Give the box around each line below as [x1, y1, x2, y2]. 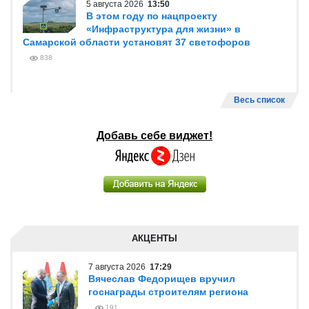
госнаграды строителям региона [88, 286, 248, 297]
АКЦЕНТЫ [132, 233, 177, 243]
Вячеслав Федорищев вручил [88, 273, 235, 284]
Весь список [234, 95, 285, 105]
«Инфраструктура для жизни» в [86, 23, 241, 34]
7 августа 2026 [88, 262, 150, 272]
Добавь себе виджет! [97, 130, 212, 141]
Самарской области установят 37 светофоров [23, 37, 250, 48]
